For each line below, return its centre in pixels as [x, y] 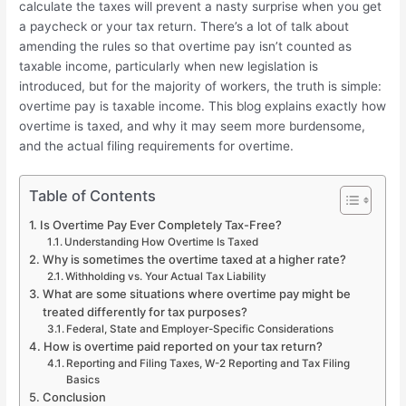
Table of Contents [93, 196]
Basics [82, 380]
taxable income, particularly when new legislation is [169, 66]
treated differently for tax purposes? [145, 312]
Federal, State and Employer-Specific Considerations [199, 329]
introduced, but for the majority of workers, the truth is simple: [201, 86]
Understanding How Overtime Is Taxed [161, 242]
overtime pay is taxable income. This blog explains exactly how [203, 106]
